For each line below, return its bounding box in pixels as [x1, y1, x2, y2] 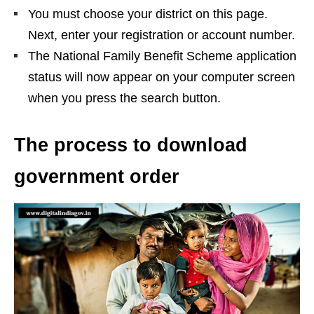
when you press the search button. [28, 91, 221, 106]
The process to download [14, 135, 247, 156]
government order [14, 166, 179, 188]
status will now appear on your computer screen [28, 70, 295, 85]
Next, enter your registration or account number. [28, 28, 295, 43]
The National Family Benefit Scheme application [28, 49, 296, 64]
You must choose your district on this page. [28, 7, 268, 22]
